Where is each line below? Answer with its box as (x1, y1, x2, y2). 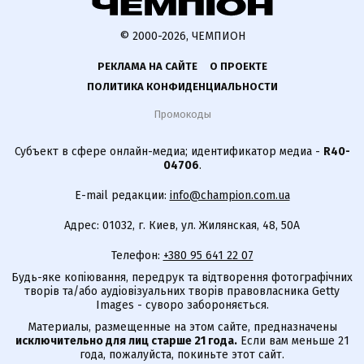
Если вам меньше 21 (236, 334, 349, 349)
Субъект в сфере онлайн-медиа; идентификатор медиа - (14, 145, 323, 159)
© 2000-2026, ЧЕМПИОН (119, 29, 245, 44)
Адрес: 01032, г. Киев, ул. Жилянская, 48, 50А (64, 219, 300, 233)
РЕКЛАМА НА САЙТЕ (97, 60, 197, 73)
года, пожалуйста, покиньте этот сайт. (80, 348, 284, 362)
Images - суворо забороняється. (95, 298, 269, 313)
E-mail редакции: (74, 188, 170, 203)
